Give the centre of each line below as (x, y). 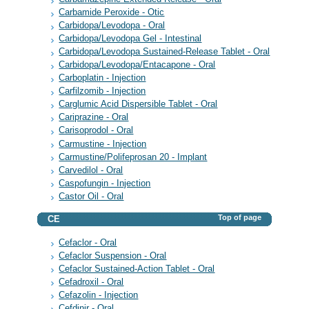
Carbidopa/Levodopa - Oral (112, 26)
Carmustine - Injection (103, 144)
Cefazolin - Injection (99, 295)
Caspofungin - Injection (105, 183)
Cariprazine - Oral (94, 118)
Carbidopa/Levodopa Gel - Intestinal (130, 39)
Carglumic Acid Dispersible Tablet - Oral (138, 104)
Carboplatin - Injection (102, 78)
